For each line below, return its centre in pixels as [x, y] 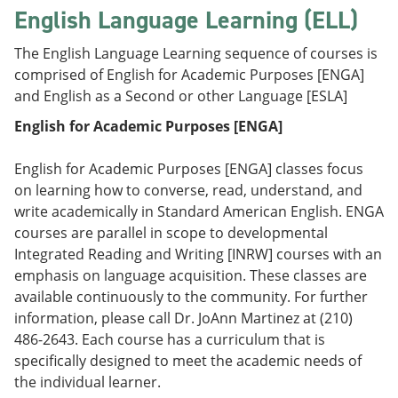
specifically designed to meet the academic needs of [188, 361]
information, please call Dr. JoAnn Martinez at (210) [183, 318]
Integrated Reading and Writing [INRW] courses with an [198, 254]
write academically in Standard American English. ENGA [199, 211]
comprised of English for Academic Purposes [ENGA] [189, 75]
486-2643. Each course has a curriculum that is [170, 339]
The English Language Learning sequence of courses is [196, 53]
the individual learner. [88, 382]
